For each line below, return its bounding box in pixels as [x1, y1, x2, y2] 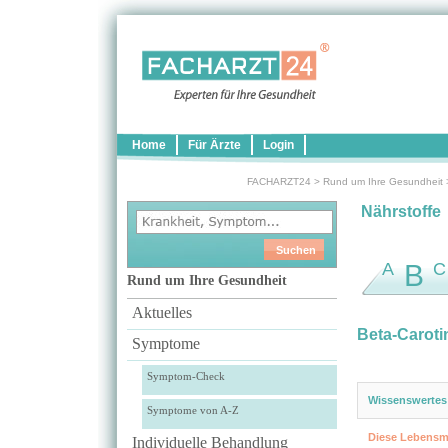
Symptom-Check [146, 370, 225, 382]
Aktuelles [131, 304, 192, 321]
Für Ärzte [187, 138, 241, 152]
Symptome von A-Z [146, 404, 239, 416]
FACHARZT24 [246, 176, 311, 187]
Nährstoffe [356, 203, 441, 220]
